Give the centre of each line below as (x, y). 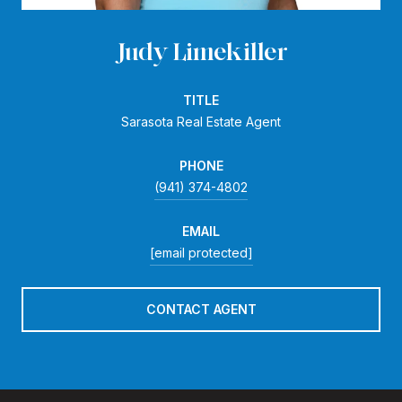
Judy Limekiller (201, 51)
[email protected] (201, 252)
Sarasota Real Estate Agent (201, 121)
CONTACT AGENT (201, 309)
